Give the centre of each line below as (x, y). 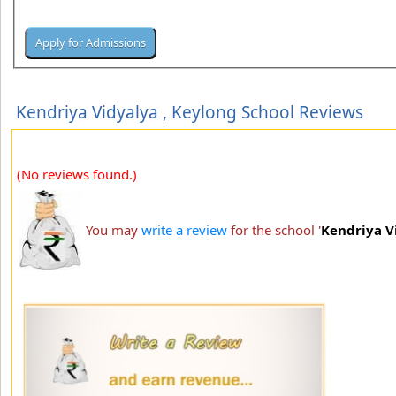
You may (114, 229)
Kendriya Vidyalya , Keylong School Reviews (190, 112)
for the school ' (274, 229)
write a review (184, 229)
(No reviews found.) (77, 174)
